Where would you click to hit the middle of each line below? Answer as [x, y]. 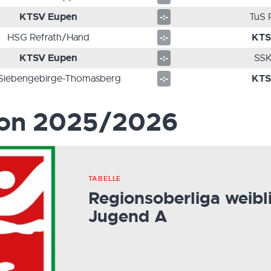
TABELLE [105, 178]
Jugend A [128, 217]
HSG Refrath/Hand [48, 38]
